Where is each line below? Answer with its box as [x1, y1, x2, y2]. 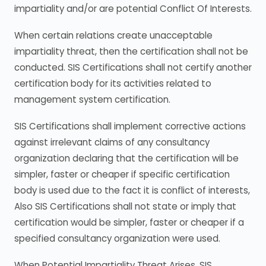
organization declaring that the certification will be [14, 152, 239, 164]
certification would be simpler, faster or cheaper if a [14, 216, 244, 229]
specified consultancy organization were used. [14, 232, 220, 245]
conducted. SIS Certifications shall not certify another [14, 61, 252, 74]
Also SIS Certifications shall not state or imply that [14, 200, 236, 213]
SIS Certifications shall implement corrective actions [14, 120, 246, 132]
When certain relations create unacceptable [14, 29, 213, 42]
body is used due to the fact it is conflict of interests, [14, 184, 250, 197]
